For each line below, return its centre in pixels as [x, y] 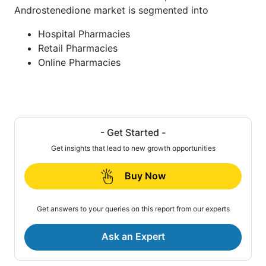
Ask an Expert [133, 237]
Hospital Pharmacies [84, 34]
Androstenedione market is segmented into [111, 10]
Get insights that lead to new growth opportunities [133, 148]
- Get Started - [133, 132]
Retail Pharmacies [78, 48]
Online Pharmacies [79, 62]
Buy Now [145, 175]
